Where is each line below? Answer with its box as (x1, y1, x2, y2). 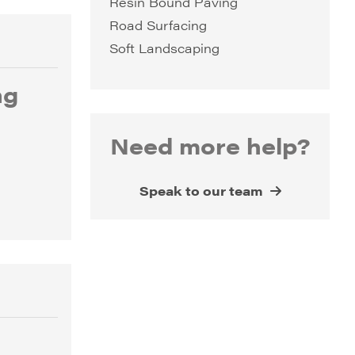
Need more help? (109, 129, 311, 161)
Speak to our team (139, 181, 266, 200)
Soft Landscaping (109, 39, 219, 57)
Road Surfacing (109, 16, 207, 34)
